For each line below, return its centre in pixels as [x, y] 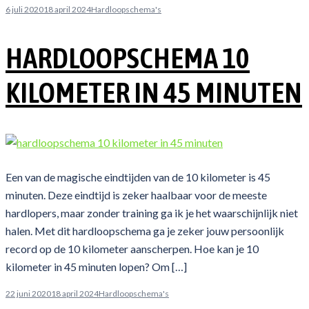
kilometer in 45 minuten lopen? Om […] [96, 266]
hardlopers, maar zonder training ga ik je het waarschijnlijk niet [152, 212]
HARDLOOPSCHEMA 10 [128, 58]
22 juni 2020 [28, 293]
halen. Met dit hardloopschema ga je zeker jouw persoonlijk [145, 230]
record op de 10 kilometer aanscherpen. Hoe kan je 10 [132, 248]
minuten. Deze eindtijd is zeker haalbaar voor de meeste [136, 195]
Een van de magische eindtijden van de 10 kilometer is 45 [138, 177]
